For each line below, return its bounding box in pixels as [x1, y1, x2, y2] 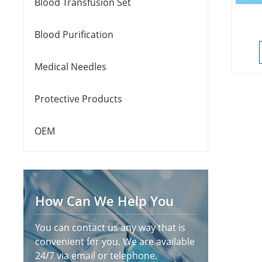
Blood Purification [35, 28, 114, 42]
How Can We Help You [35, 192, 174, 210]
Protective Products [35, 92, 123, 106]
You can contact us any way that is [35, 221, 186, 235]
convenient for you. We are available [35, 235, 195, 249]
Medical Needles [35, 60, 107, 74]
